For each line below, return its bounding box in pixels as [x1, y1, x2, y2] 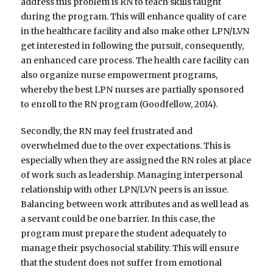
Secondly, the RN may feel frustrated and [21, 126, 193, 137]
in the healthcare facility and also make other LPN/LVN [21, 26, 250, 37]
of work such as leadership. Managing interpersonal [21, 169, 243, 181]
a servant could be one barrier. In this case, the [21, 213, 216, 225]
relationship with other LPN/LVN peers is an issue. [21, 184, 229, 196]
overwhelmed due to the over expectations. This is [21, 140, 231, 152]
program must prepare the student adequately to [21, 228, 227, 239]
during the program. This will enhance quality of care [21, 11, 247, 23]
